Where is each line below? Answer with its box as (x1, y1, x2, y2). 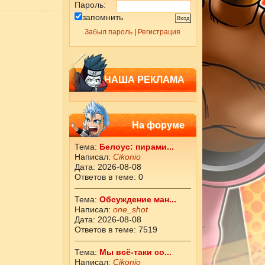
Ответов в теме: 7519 (74, 225, 157, 234)
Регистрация (138, 28, 180, 36)
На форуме (131, 120, 185, 130)
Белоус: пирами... (99, 142, 174, 151)
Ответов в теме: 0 (74, 172, 143, 182)
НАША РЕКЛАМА (104, 75, 185, 85)
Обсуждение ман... (99, 195, 176, 204)
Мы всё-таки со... (99, 247, 172, 257)
